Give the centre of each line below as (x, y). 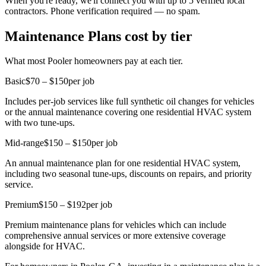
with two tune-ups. (40, 123)
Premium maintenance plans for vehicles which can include (115, 225)
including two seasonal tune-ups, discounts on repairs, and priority (128, 174)
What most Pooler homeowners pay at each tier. (94, 61)
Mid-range (24, 143)
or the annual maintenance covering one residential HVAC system (128, 112)
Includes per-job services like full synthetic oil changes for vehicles (129, 102)
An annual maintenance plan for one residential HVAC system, (123, 163)
